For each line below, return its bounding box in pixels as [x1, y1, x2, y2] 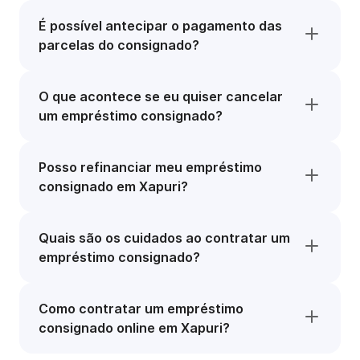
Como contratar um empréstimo [39, 301, 243, 317]
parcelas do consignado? [39, 37, 199, 53]
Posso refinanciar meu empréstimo [39, 159, 262, 175]
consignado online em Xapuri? [39, 320, 230, 336]
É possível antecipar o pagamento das [39, 18, 282, 34]
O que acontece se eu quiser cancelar [39, 88, 283, 104]
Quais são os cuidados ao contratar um [39, 230, 290, 246]
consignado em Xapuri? [39, 178, 188, 194]
